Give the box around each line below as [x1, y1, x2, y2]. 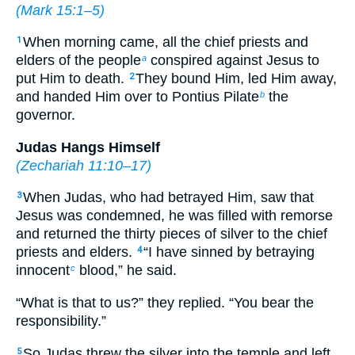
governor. [16, 107, 75, 124]
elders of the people [16, 52, 141, 69]
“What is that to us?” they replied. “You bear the [16, 294, 314, 311]
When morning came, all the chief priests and [23, 34, 308, 51]
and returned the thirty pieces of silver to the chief [16, 226, 327, 242]
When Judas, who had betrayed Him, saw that [23, 189, 314, 206]
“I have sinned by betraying [143, 244, 315, 261]
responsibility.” [16, 312, 106, 329]
